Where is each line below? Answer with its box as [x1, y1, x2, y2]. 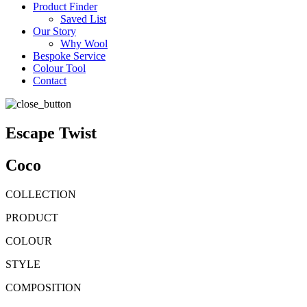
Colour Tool [33, 62, 86, 74]
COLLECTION [5, 188, 76, 200]
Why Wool [60, 37, 108, 49]
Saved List [60, 12, 106, 25]
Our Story [33, 25, 76, 37]
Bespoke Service [33, 49, 106, 62]
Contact [33, 74, 66, 86]
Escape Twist [5, 123, 97, 142]
